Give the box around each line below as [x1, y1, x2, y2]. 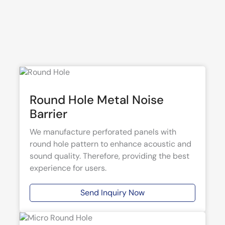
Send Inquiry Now [80, 187, 145, 198]
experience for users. [30, 162, 106, 173]
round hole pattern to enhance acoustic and [30, 138, 191, 149]
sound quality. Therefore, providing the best [30, 150, 189, 161]
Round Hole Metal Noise [30, 91, 164, 107]
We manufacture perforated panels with [30, 126, 176, 137]
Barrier [30, 105, 67, 122]
